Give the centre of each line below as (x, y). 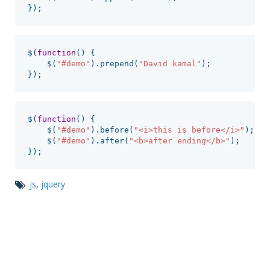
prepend (117, 63)
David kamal (170, 63)
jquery (53, 184)
